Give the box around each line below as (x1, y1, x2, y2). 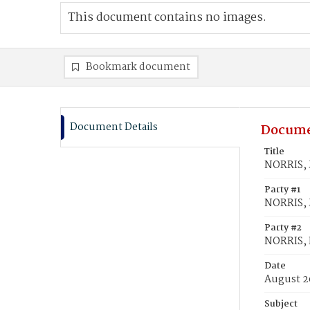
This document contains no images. (68, 8, 266, 27)
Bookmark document (86, 59, 190, 75)
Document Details (70, 119, 158, 136)
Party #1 (264, 183, 300, 197)
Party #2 (264, 221, 302, 235)
